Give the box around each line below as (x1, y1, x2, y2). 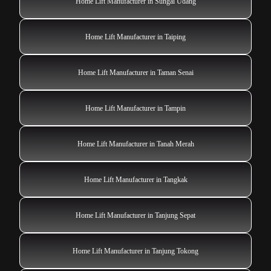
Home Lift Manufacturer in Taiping (85, 33, 186, 42)
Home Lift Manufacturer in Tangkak (83, 175, 188, 184)
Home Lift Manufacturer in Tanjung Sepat (76, 211, 195, 220)
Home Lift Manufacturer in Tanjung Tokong (73, 247, 198, 256)
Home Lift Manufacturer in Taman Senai (77, 68, 194, 77)
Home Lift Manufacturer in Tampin (85, 104, 186, 113)
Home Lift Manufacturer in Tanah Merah (77, 140, 194, 149)
